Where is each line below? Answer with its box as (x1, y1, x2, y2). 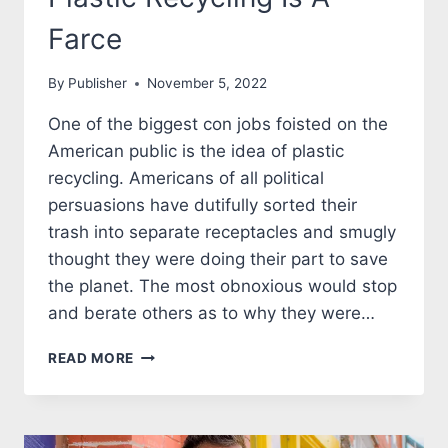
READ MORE (48, 350, 135, 367)
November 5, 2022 (147, 75, 268, 92)
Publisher (68, 75, 128, 92)
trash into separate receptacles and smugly (48, 222, 396, 243)
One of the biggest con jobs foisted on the (48, 114, 388, 135)
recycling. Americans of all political (48, 168, 324, 189)
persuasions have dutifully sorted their (48, 195, 357, 216)
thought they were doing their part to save (48, 249, 388, 270)
